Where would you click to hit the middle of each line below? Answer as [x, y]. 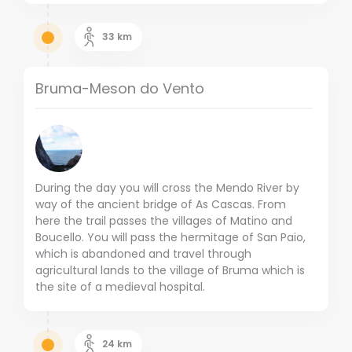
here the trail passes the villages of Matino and [164, 221]
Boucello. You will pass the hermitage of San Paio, [170, 238]
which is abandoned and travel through [143, 254]
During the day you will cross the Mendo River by [167, 188]
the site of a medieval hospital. [120, 287]
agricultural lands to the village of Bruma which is [170, 271]
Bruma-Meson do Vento [120, 89]
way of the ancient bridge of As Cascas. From [161, 205]
